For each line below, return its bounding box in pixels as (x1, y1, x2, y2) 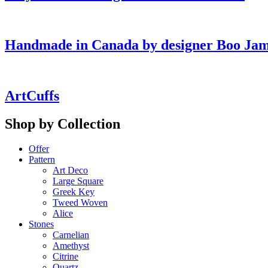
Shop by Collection (5, 115, 120, 132)
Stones (29, 219, 54, 230)
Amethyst (53, 240, 89, 251)
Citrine (53, 251, 78, 262)
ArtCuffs (5, 87, 59, 103)
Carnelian (53, 230, 89, 240)
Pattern (29, 154, 55, 165)
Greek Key (53, 187, 95, 197)
